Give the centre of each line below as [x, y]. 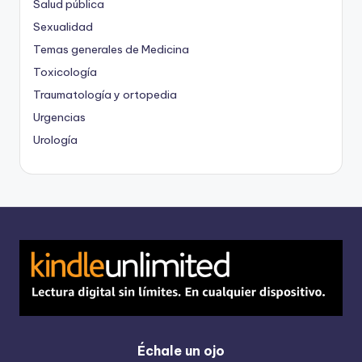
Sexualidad [63, 26]
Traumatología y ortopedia [105, 94]
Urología [55, 139]
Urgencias [59, 117]
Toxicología [65, 72]
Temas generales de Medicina [111, 49]
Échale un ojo [181, 350]
